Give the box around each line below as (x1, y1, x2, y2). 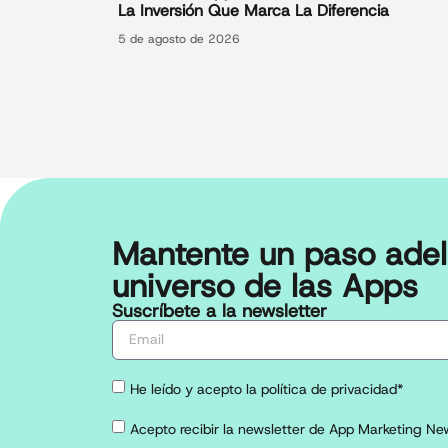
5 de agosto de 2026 (117, 31, 240, 48)
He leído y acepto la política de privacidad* (130, 379, 403, 398)
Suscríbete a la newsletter (112, 298, 327, 323)
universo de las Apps (112, 264, 418, 307)
